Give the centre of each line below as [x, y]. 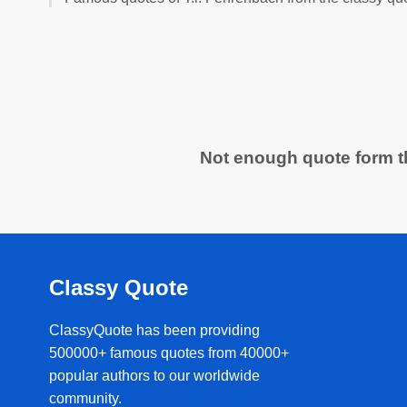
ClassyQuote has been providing [154, 330]
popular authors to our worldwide [154, 375]
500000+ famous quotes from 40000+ [169, 352]
